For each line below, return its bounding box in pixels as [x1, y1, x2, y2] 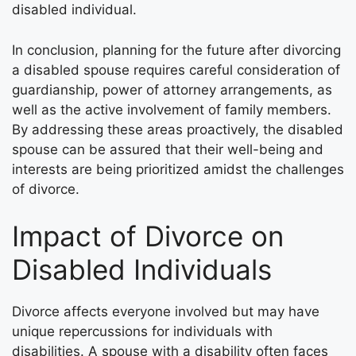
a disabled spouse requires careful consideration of [12, 61, 340, 78]
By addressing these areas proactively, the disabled [12, 121, 343, 137]
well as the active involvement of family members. [12, 101, 331, 118]
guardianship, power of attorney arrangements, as [12, 81, 332, 98]
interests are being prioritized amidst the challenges [12, 161, 344, 177]
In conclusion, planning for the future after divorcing [12, 41, 341, 58]
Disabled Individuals [12, 253, 272, 287]
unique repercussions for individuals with [12, 323, 273, 340]
